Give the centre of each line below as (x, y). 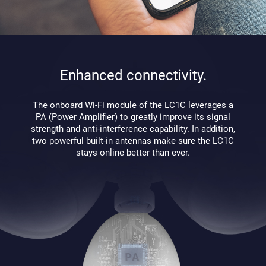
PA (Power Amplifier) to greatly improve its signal (133, 117)
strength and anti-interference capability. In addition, (133, 129)
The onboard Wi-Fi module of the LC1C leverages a (133, 105)
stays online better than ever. (133, 152)
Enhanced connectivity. (133, 76)
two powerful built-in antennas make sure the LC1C (133, 140)
